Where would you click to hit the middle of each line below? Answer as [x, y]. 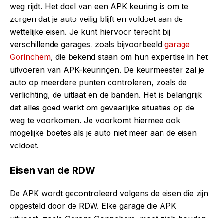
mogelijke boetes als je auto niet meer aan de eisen [103, 133]
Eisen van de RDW [53, 170]
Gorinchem [30, 57]
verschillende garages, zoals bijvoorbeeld [87, 44]
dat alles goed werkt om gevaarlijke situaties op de [102, 107]
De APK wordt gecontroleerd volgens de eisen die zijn [109, 193]
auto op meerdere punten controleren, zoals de [98, 82]
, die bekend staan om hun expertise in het [129, 57]
